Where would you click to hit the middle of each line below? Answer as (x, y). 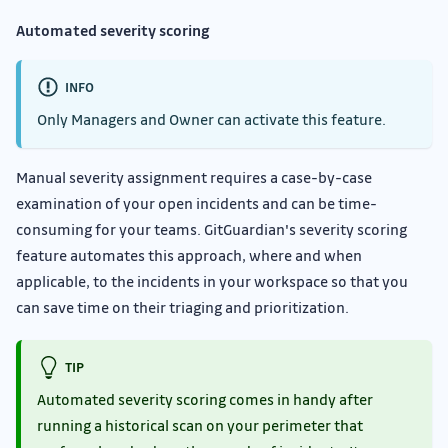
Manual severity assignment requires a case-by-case (194, 177)
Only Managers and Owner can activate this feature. (211, 119)
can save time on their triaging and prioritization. (182, 307)
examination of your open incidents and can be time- (196, 203)
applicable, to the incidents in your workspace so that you (212, 281)
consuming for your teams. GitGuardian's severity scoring (211, 229)
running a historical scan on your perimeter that (200, 425)
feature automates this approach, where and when (189, 255)
